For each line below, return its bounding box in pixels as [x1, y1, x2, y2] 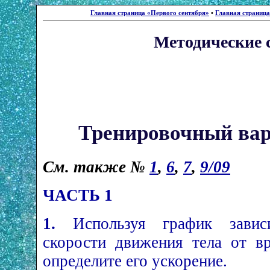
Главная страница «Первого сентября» [90, 10, 209, 16]
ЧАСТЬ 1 [43, 186, 113, 205]
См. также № [43, 158, 149, 177]
